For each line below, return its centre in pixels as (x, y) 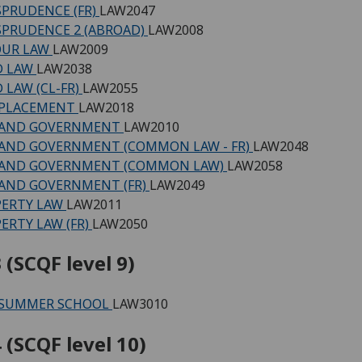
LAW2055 (110, 88)
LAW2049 (177, 185)
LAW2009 (80, 49)
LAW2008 (176, 29)
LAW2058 (255, 165)
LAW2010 (152, 126)
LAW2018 (106, 107)
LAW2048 (281, 146)
